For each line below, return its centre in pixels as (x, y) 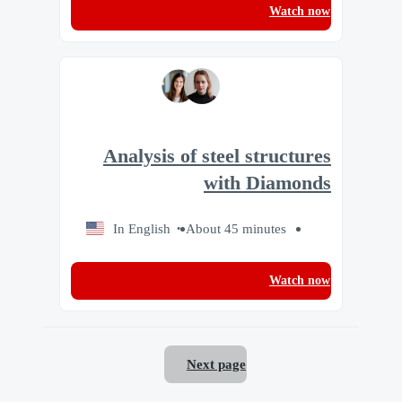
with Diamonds (267, 184)
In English (141, 228)
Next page (216, 364)
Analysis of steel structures (217, 157)
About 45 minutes (236, 228)
